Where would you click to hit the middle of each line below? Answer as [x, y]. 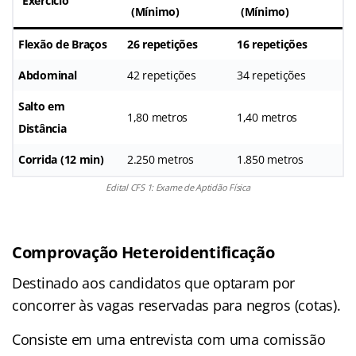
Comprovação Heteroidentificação [143, 252]
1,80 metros [158, 117]
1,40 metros [267, 117]
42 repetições [162, 75]
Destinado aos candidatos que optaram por [154, 282]
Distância [43, 128]
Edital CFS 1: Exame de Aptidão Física [178, 187]
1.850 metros [270, 159]
